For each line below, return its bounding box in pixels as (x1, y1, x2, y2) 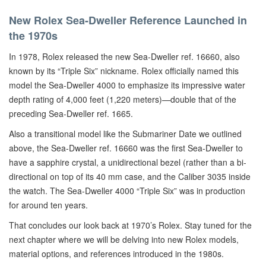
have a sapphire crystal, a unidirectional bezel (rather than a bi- (9, 156, 246, 168)
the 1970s (9, 28, 58, 43)
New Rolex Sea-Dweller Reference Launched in (9, 12, 247, 28)
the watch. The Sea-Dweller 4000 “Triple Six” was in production (9, 185, 245, 197)
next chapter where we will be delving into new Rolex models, (9, 233, 239, 245)
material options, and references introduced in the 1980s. (9, 248, 224, 259)
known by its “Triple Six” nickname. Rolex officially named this (9, 65, 239, 77)
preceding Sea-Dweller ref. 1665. (9, 107, 133, 119)
